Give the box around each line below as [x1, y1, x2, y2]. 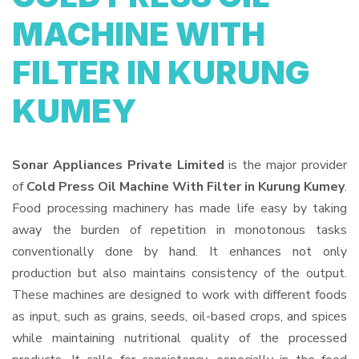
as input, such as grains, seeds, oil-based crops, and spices [12, 308, 347, 325]
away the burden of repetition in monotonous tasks [12, 221, 347, 239]
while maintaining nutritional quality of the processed [12, 329, 347, 347]
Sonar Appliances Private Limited [12, 156, 224, 174]
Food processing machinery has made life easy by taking [12, 200, 347, 217]
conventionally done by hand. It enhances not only [12, 243, 347, 260]
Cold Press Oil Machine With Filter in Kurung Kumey [26, 178, 345, 196]
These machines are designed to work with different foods [12, 286, 347, 304]
